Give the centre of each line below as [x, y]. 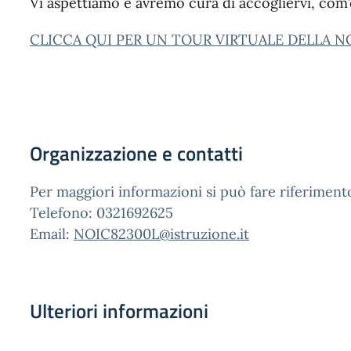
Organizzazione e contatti [136, 154]
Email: [52, 234]
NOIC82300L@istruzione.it [161, 234]
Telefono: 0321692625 [101, 213]
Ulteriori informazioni [119, 311]
